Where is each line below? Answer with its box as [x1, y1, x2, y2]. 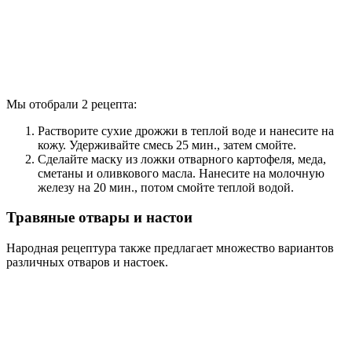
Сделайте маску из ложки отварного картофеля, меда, [38, 152, 326, 166]
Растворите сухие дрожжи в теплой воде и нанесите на [38, 123, 334, 137]
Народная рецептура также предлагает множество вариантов [6, 241, 334, 255]
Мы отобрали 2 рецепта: [6, 97, 137, 111]
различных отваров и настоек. [6, 255, 168, 269]
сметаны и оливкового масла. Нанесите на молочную [38, 166, 324, 180]
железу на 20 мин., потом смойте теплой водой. [38, 180, 294, 194]
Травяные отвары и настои [6, 209, 192, 226]
